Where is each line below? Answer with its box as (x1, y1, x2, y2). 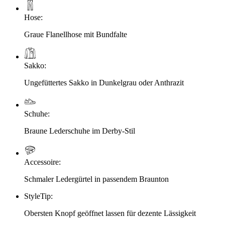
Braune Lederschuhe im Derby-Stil (24, 127, 135, 136)
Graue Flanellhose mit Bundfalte (24, 30, 127, 39)
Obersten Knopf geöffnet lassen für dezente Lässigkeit (24, 209, 196, 218)
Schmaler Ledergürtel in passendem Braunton (24, 175, 169, 184)
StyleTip (24, 192, 51, 201)
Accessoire (24, 158, 59, 167)
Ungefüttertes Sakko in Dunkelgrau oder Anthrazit (24, 78, 184, 87)
